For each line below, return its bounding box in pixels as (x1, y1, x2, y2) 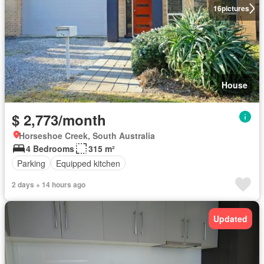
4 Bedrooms (26, 143, 74, 155)
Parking (17, 157, 45, 169)
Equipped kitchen (56, 157, 120, 169)
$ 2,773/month (12, 110, 106, 130)
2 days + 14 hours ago (12, 179, 85, 190)
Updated (213, 213, 247, 225)
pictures (221, 3, 249, 14)
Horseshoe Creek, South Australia (19, 130, 155, 142)
